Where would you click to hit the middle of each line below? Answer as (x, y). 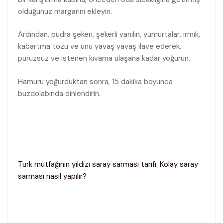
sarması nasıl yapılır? (52, 176)
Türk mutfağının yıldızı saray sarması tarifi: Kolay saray (108, 165)
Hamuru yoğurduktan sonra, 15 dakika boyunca (95, 81)
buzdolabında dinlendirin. (59, 93)
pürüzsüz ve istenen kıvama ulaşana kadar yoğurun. (104, 58)
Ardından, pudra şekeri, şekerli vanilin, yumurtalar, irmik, (109, 35)
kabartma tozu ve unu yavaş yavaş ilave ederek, (100, 47)
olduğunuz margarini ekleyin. (65, 11)
